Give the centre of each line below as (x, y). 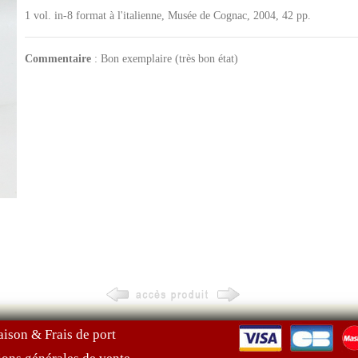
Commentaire (58, 59)
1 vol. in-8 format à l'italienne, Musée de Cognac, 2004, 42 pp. (167, 16)
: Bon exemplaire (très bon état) (164, 59)
